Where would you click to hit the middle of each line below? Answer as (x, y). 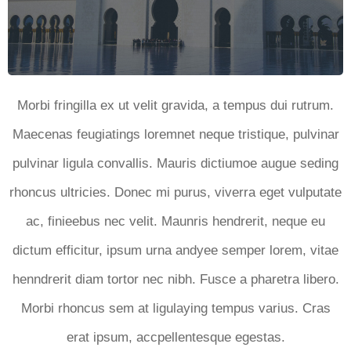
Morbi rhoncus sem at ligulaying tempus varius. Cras (175, 308)
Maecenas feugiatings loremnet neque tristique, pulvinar (175, 134)
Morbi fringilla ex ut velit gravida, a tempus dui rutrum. (175, 105)
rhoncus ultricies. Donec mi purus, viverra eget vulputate (175, 192)
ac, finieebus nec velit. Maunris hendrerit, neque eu (175, 221)
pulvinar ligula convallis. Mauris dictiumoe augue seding (175, 163)
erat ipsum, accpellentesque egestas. (175, 337)
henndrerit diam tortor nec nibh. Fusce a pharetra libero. (175, 279)
